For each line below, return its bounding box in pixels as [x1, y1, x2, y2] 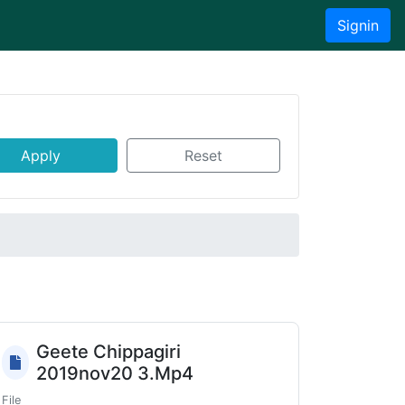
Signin [337, 16, 379, 34]
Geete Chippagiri [36, 341, 182, 363]
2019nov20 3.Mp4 [36, 363, 194, 384]
